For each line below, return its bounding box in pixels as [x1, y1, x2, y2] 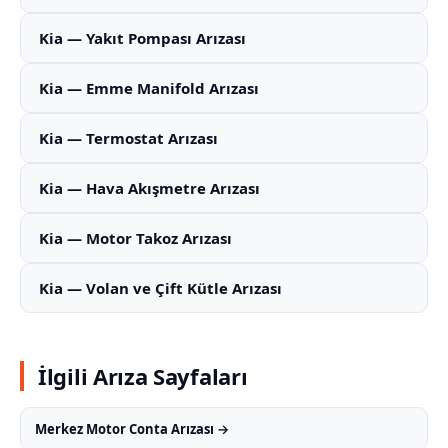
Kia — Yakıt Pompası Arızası [39, 28, 246, 48]
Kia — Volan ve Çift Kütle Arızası [39, 278, 282, 298]
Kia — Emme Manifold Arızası [39, 78, 259, 98]
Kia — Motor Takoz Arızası [39, 228, 232, 248]
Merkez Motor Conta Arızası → [35, 420, 229, 438]
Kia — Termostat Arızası [39, 128, 218, 148]
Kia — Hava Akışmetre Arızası [39, 178, 260, 198]
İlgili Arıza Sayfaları [38, 361, 248, 391]
